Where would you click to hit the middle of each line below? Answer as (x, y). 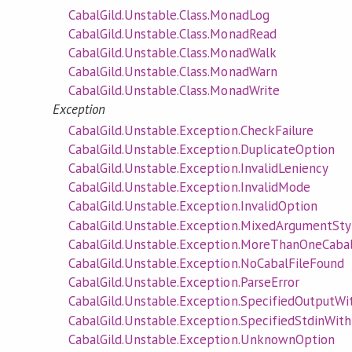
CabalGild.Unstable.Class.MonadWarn (172, 72)
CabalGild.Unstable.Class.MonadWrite (174, 91)
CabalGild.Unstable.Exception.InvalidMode (189, 187)
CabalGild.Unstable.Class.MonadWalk (172, 52)
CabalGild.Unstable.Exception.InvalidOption (192, 206)
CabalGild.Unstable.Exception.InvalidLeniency (198, 169)
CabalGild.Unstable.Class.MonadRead (172, 33)
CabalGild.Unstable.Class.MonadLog (169, 15)
